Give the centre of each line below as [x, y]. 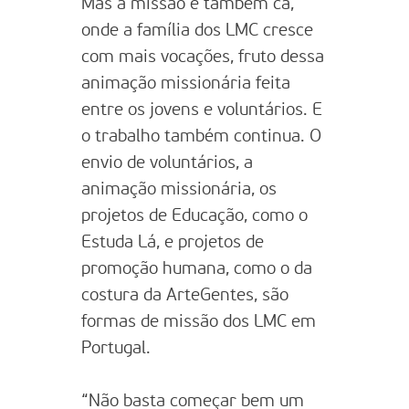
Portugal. [116, 348]
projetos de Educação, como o [194, 216]
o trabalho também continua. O [201, 136]
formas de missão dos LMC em [199, 322]
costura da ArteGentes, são [185, 295]
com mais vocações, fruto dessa [203, 57]
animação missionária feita [186, 84]
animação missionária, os [179, 189]
